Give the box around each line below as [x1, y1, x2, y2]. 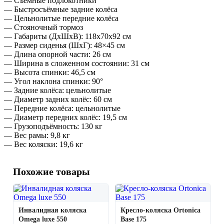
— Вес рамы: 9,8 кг [4, 131, 70, 140]
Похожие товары [13, 166, 90, 177]
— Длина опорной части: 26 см [4, 50, 111, 59]
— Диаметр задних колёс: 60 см [4, 95, 112, 104]
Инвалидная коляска [18, 206, 86, 214]
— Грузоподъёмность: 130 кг [4, 122, 102, 131]
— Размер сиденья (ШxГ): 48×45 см [4, 41, 125, 50]
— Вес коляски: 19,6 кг [4, 140, 83, 149]
